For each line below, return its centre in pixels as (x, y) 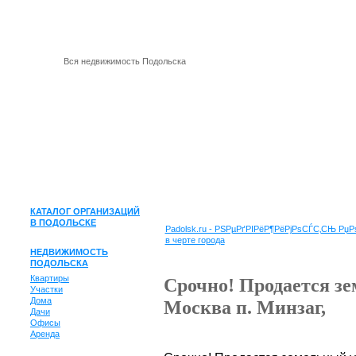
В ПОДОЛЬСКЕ (63, 222)
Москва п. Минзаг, (244, 308)
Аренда (45, 334)
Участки (46, 289)
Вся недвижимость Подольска (125, 61)
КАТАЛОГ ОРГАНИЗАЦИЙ (85, 211)
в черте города (195, 240)
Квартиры (50, 278)
